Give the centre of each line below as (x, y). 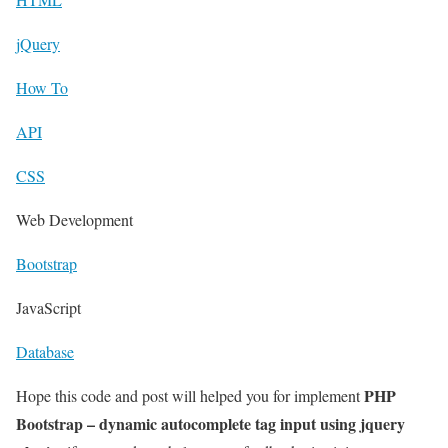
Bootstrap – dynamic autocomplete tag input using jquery (210, 424)
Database (45, 352)
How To (42, 88)
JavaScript (48, 308)
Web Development (74, 220)
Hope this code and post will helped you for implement (190, 396)
